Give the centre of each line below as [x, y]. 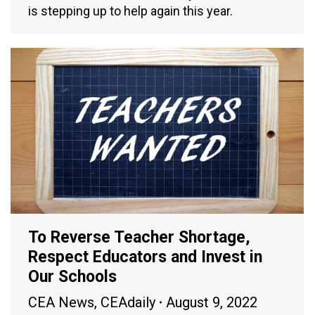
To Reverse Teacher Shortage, [139, 237]
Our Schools [72, 276]
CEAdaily [128, 302]
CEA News [61, 302]
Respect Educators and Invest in [145, 257]
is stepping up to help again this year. [130, 11]
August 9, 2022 [212, 302]
